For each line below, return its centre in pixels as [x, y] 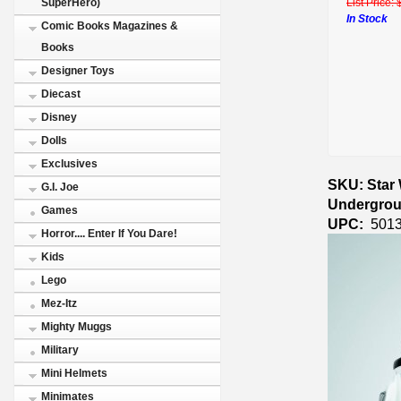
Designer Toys [78, 71]
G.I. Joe [60, 187]
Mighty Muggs [77, 327]
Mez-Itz [59, 303]
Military [60, 350]
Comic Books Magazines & [110, 26]
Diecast [61, 94]
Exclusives [69, 164]
